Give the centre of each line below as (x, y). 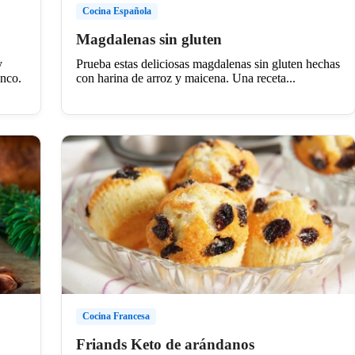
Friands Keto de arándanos (165, 344)
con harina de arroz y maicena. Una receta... (185, 78)
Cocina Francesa (116, 316)
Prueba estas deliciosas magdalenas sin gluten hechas (208, 63)
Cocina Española (116, 11)
